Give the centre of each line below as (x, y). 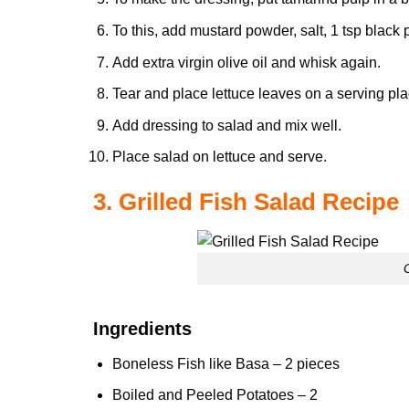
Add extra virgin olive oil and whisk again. (246, 62)
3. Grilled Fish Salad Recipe (246, 202)
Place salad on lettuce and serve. (219, 157)
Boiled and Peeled (174, 395)
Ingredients (142, 328)
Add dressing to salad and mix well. (226, 125)
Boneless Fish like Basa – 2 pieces (225, 363)
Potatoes (265, 395)
